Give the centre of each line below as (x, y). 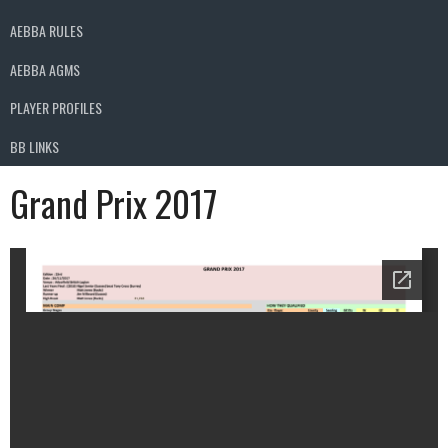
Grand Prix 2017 (113, 202)
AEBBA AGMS (45, 69)
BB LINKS (34, 146)
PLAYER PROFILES (56, 108)
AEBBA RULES (46, 31)
